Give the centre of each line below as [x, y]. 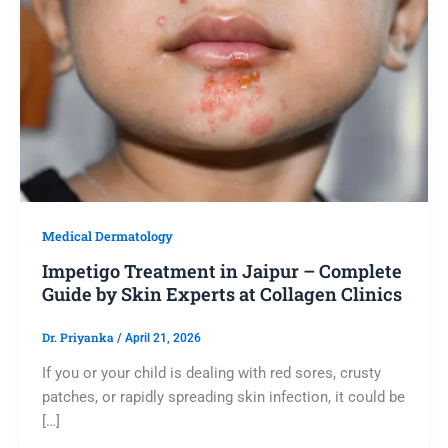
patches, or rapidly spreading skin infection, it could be [223, 397]
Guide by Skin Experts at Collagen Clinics [221, 293]
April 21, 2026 [162, 338]
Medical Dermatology [107, 235]
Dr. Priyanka [79, 338]
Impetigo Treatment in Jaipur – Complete [221, 270]
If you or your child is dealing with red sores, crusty [211, 373]
